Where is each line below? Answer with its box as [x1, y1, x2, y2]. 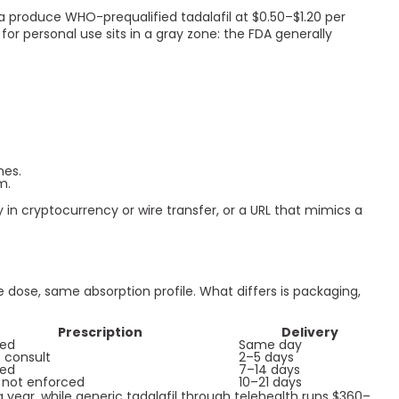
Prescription [57, 323, 142, 341]
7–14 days [239, 361, 300, 379]
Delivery [281, 323, 338, 341]
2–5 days [239, 348, 294, 366]
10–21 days [239, 373, 302, 391]
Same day [239, 336, 302, 354]
